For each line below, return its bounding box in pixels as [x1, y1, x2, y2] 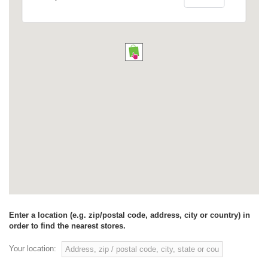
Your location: [9, 244, 56, 254]
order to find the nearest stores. [9, 221, 126, 231]
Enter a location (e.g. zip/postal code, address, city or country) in [9, 211, 250, 220]
